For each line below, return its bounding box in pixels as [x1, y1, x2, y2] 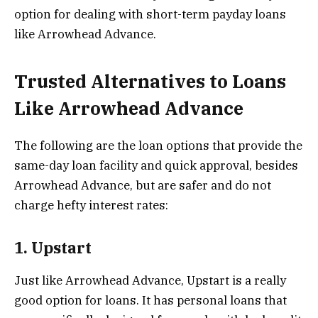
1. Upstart [14, 237, 95, 258]
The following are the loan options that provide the [14, 138, 302, 154]
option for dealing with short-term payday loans [14, 6, 286, 22]
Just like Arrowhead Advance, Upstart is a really [14, 273, 286, 289]
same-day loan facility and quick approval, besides [14, 158, 298, 174]
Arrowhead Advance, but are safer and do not [14, 177, 271, 194]
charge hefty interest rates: [14, 197, 168, 214]
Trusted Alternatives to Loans [14, 70, 286, 94]
